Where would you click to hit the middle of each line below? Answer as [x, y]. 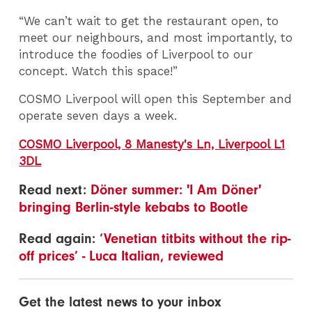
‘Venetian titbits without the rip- [195, 238]
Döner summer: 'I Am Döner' [176, 189]
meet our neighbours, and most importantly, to [156, 37]
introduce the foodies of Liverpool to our [136, 54]
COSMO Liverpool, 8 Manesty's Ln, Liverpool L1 [152, 145]
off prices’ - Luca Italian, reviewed [122, 256]
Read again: [60, 238]
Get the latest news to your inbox [120, 302]
